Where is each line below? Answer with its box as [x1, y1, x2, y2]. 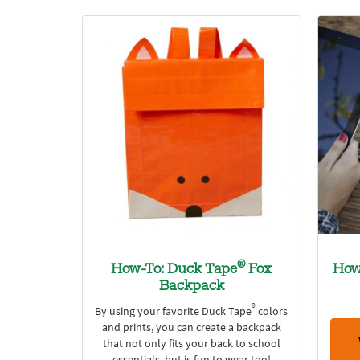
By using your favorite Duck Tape [95, 303, 252, 319]
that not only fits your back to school [102, 335, 280, 351]
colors [256, 303, 288, 319]
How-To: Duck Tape [111, 262, 238, 277]
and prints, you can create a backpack [101, 319, 281, 335]
